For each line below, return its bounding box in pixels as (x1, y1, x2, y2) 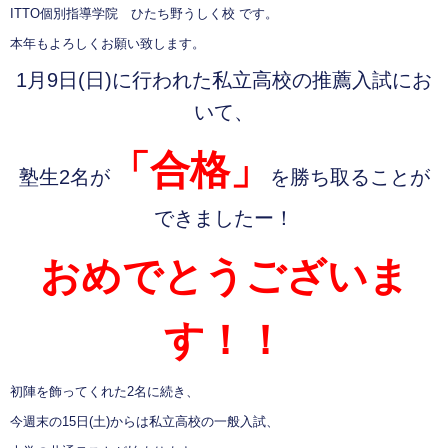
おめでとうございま (39, 254, 409, 299)
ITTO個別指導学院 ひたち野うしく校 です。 (10, 6, 278, 22)
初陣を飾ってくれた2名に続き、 (10, 384, 199, 400)
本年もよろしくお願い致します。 (10, 36, 205, 52)
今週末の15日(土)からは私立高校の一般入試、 (10, 414, 279, 430)
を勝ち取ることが (269, 166, 430, 189)
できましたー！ (154, 207, 294, 230)
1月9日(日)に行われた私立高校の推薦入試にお (16, 69, 432, 92)
